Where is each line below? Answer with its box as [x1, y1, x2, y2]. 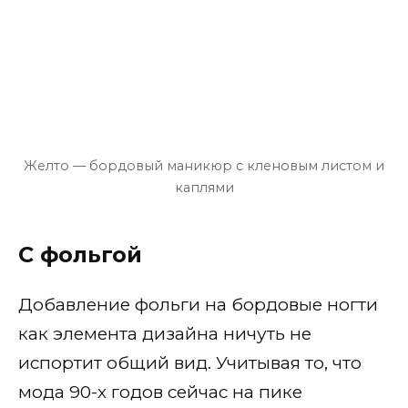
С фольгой [18, 241, 142, 269]
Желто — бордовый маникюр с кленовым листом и [24, 157, 384, 174]
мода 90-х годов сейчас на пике [18, 381, 302, 403]
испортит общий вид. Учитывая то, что [18, 352, 362, 373]
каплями [174, 178, 234, 196]
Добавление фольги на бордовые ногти [18, 293, 378, 315]
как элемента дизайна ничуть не [18, 322, 311, 344]
